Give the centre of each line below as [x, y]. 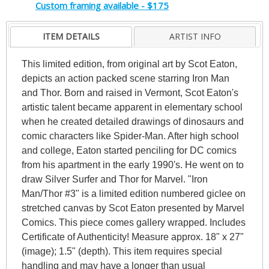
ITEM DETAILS [71, 36]
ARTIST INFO [195, 36]
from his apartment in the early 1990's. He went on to [132, 165]
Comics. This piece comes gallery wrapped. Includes [133, 222]
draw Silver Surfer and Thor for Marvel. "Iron [114, 179]
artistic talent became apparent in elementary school [132, 107]
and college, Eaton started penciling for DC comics [129, 150]
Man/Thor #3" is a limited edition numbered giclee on [133, 193]
